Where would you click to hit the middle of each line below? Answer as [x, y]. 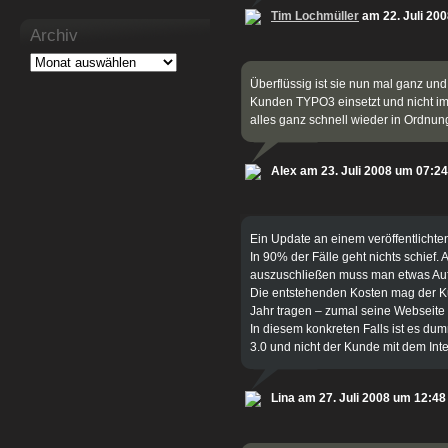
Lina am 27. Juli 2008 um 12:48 [358, 398]
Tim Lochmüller [315, 16]
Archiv [54, 35]
